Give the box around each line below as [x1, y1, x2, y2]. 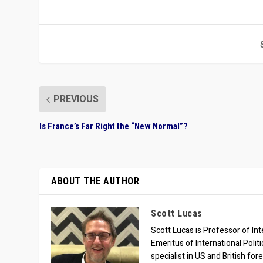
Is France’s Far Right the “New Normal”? [39, 121, 188, 132]
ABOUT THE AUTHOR [51, 176, 140, 187]
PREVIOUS [53, 92, 99, 107]
